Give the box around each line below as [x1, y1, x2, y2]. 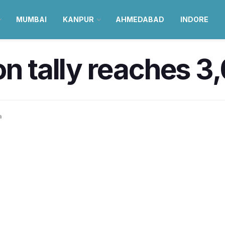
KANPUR [62, 15, 94, 24]
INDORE [180, 15, 208, 24]
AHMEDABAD [115, 15, 164, 24]
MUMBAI [16, 15, 47, 24]
